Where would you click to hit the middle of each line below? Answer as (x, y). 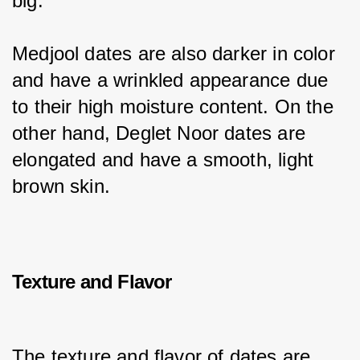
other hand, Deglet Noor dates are (162, 133)
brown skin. (61, 186)
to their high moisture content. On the (176, 106)
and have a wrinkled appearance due (173, 80)
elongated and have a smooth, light (166, 159)
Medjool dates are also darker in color (177, 53)
